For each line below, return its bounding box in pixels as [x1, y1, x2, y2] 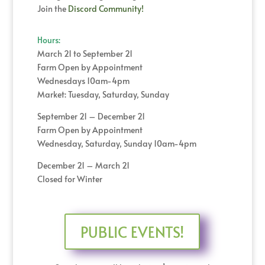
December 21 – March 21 [37, 160, 130, 172]
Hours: [37, 34, 60, 46]
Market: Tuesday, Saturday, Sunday [37, 89, 169, 101]
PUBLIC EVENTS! [80, 221, 185, 242]
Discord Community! [67, 3, 144, 15]
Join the [37, 3, 68, 15]
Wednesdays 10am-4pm [37, 75, 130, 87]
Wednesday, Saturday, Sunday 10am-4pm [37, 138, 196, 150]
